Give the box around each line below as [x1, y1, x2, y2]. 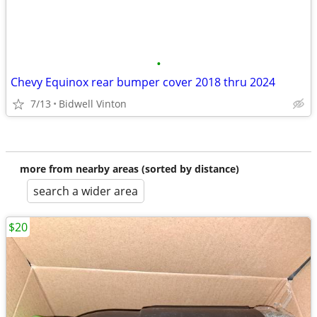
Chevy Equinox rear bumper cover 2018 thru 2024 [11, 74, 275, 90]
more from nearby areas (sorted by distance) [20, 162, 239, 175]
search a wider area [33, 183, 138, 199]
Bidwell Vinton [59, 97, 127, 110]
